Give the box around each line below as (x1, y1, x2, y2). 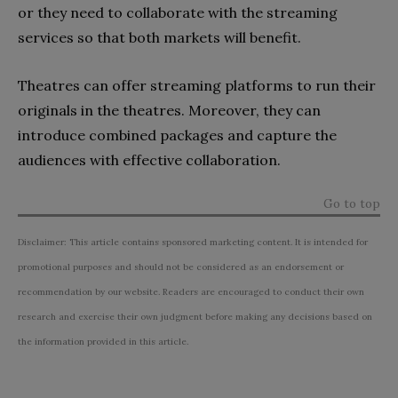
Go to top (323, 195, 380, 211)
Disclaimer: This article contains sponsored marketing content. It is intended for (18, 235, 368, 248)
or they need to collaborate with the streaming (18, 3, 338, 21)
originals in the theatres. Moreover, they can (18, 100, 321, 119)
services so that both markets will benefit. (18, 28, 301, 46)
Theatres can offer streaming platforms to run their (18, 76, 376, 94)
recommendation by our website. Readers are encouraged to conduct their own (18, 285, 364, 298)
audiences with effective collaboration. (18, 150, 281, 169)
